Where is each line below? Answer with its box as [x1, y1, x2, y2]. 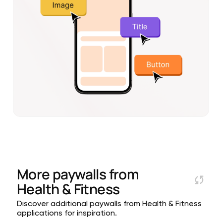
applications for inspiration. [17, 210, 117, 218]
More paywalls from [17, 165, 139, 184]
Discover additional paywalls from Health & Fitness [17, 200, 202, 209]
